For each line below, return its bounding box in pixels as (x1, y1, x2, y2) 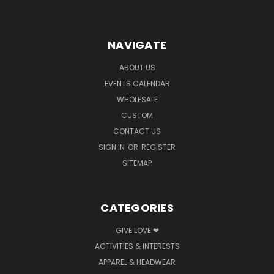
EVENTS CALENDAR (104, 78, 170, 89)
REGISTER (141, 141, 176, 152)
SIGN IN (98, 141, 127, 152)
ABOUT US (119, 62, 155, 73)
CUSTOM (121, 109, 153, 120)
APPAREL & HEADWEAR (98, 256, 176, 267)
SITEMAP (122, 157, 152, 168)
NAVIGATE (108, 37, 166, 53)
